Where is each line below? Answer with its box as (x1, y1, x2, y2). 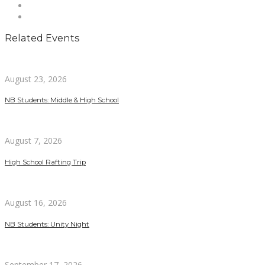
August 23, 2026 (5, 73, 67, 85)
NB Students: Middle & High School (5, 96, 119, 105)
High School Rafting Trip (5, 157, 86, 166)
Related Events (5, 32, 80, 44)
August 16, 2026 (5, 197, 67, 209)
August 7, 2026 (5, 135, 62, 147)
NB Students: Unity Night (5, 219, 89, 228)
